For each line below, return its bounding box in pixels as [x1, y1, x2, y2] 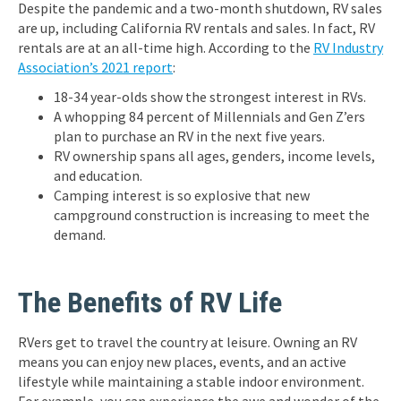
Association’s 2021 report [18, 58, 173, 76]
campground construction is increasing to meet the [54, 206, 370, 224]
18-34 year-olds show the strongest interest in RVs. [54, 88, 366, 106]
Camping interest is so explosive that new [54, 186, 310, 204]
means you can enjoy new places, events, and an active [18, 353, 346, 371]
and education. [54, 166, 142, 184]
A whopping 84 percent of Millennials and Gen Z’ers [54, 107, 365, 125]
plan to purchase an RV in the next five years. [54, 127, 325, 145]
